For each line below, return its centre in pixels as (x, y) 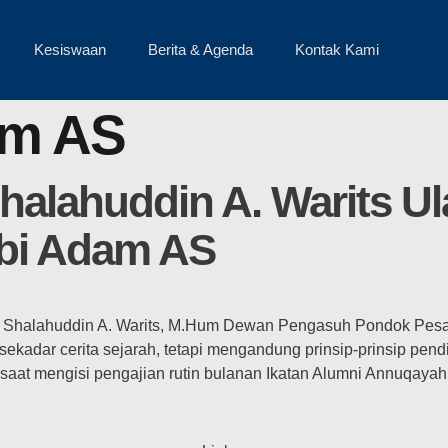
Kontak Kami (337, 49)
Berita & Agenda (201, 49)
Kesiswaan (70, 49)
